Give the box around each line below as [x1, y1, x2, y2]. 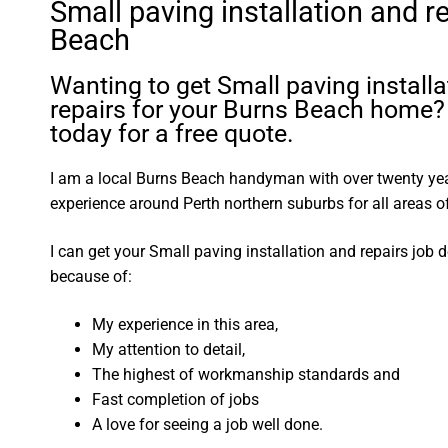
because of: [50, 266, 133, 286]
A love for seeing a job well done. [92, 414, 324, 434]
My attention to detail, [92, 339, 246, 359]
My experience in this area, [92, 314, 279, 334]
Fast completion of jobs [92, 389, 260, 409]
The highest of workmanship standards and [92, 364, 401, 384]
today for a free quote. [50, 119, 295, 149]
